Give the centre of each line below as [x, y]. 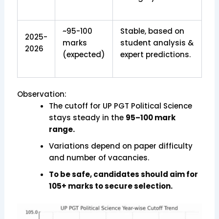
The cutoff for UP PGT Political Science [120, 106]
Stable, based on [152, 31]
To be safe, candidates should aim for [123, 175]
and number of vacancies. [99, 158]
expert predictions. [155, 54]
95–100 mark [150, 118]
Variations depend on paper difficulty [120, 146]
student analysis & [157, 43]
